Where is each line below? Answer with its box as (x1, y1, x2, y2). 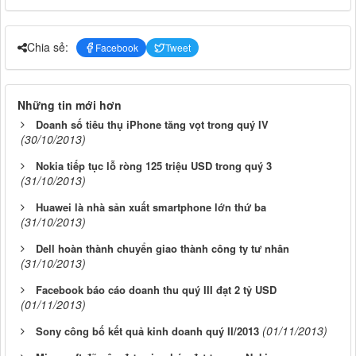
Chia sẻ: (27, 39, 68, 56)
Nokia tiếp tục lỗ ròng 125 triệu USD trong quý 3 (36, 157, 272, 173)
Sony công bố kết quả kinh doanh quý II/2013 (36, 323, 259, 339)
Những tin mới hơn (17, 96, 122, 113)
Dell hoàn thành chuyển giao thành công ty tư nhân (36, 240, 289, 256)
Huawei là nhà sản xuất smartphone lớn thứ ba (36, 199, 266, 215)
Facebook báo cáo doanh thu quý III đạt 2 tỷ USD (36, 281, 277, 297)
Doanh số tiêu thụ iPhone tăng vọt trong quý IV (36, 116, 269, 132)
